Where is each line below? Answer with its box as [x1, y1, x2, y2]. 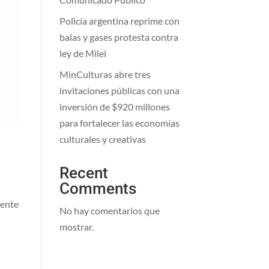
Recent [59, 164, 108, 182]
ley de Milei [59, 47, 106, 59]
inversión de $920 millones [59, 101, 170, 112]
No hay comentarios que [59, 205, 160, 216]
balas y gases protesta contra [59, 31, 178, 43]
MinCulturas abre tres [59, 68, 151, 80]
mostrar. [59, 221, 94, 232]
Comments [59, 180, 136, 198]
